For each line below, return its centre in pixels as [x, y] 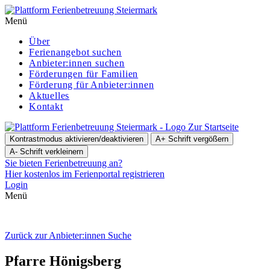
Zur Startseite [213, 127]
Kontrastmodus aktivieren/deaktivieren [77, 139]
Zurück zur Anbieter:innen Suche [68, 235]
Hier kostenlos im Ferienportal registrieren [85, 174]
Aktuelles [49, 96]
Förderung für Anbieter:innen [92, 85]
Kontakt [46, 106]
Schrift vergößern [198, 139]
